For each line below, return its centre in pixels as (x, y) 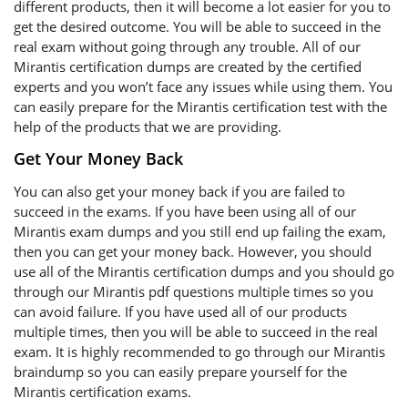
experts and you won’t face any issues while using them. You (203, 87)
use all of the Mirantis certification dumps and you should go (204, 271)
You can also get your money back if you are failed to (179, 191)
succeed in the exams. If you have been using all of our (185, 211)
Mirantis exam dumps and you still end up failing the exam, (200, 231)
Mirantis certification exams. (102, 392)
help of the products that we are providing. (148, 127)
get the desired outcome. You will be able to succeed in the (197, 26)
